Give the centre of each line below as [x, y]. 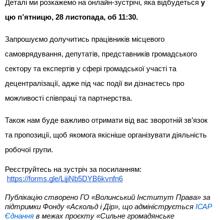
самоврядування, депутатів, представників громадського [101, 54]
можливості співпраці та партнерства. [69, 98]
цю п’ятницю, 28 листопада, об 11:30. [71, 17]
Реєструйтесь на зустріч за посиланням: [73, 169]
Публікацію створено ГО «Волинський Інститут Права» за [108, 197]
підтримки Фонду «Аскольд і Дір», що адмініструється [99, 206]
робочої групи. [29, 150]
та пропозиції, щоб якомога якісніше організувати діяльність [106, 135]
